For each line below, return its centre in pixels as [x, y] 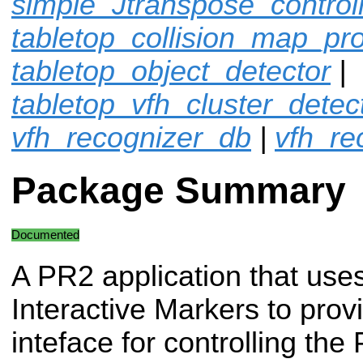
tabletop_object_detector [171, 71]
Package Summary [179, 191]
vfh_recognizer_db [131, 137]
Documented [45, 235]
